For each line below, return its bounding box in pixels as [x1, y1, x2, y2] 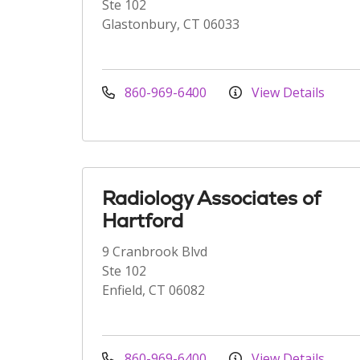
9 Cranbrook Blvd [102, 243, 207, 260]
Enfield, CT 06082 [102, 281, 205, 299]
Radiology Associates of [102, 186, 320, 211]
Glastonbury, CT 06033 [102, 15, 239, 33]
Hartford [102, 208, 183, 233]
